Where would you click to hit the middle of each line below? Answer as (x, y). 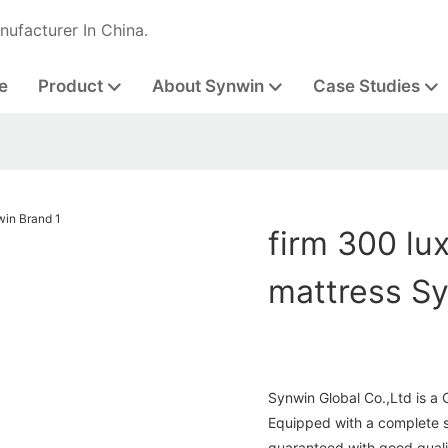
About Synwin (207, 86)
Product (70, 86)
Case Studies (366, 86)
